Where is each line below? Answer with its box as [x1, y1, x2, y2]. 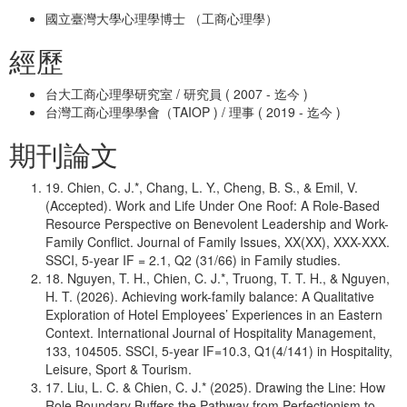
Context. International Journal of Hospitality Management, [45, 323, 376, 342]
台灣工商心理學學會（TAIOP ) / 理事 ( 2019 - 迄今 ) [45, 103, 341, 121]
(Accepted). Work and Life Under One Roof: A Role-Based [45, 196, 380, 214]
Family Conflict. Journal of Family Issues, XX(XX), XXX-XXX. [45, 233, 390, 251]
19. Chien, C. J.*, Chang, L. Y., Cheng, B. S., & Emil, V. [45, 178, 358, 196]
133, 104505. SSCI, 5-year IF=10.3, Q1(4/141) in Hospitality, [45, 342, 392, 360]
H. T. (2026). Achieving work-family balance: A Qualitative [45, 287, 374, 305]
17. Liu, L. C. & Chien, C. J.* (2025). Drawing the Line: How [45, 378, 385, 396]
